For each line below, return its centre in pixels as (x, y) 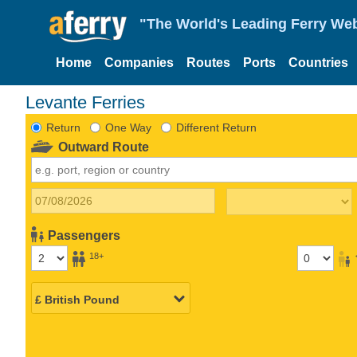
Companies (139, 63)
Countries (318, 63)
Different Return (216, 127)
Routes (208, 63)
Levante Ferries (85, 102)
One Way (128, 127)
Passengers (84, 235)
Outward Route (104, 147)
